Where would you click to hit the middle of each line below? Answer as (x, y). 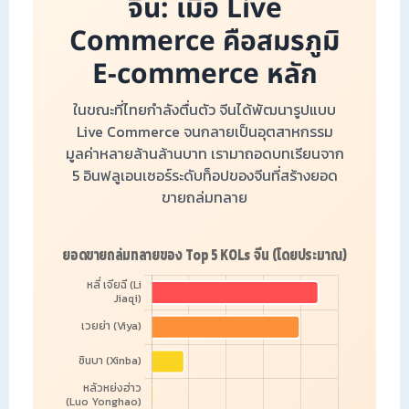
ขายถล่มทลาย (204, 198)
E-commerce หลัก (204, 75)
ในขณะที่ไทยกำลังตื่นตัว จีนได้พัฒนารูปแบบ (204, 110)
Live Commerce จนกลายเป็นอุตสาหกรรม (204, 132)
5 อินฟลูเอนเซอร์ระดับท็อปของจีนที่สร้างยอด (204, 176)
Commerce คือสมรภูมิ (204, 42)
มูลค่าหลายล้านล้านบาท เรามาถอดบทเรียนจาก (204, 154)
